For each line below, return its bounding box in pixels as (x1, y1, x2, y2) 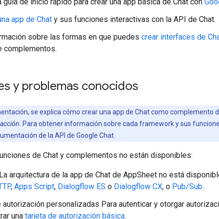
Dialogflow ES (58, 181, 106, 191)
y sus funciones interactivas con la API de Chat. (52, 14, 216, 24)
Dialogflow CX (114, 181, 162, 191)
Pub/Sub (172, 181, 202, 191)
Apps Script (14, 181, 54, 191)
